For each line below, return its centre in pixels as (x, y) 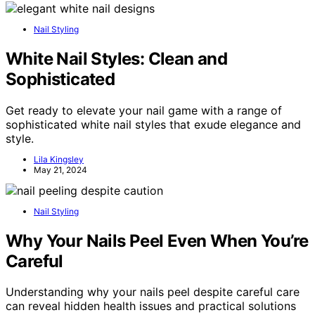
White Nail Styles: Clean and (117, 58)
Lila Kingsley (59, 159)
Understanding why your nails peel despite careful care (153, 292)
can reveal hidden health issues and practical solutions (151, 306)
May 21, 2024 (60, 169)
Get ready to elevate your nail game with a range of (144, 110)
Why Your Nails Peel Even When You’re (157, 240)
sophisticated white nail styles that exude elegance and (153, 124)
